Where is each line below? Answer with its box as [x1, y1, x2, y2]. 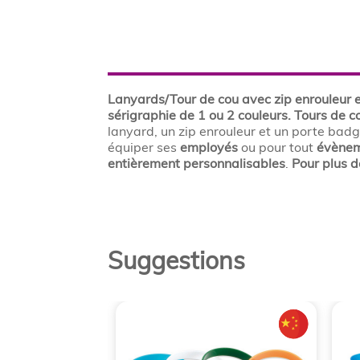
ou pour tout [238, 139, 317, 155]
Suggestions [108, 245, 246, 276]
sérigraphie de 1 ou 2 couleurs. [108, 107, 295, 123]
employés [180, 139, 239, 155]
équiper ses [108, 139, 181, 155]
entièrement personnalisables [108, 155, 286, 171]
